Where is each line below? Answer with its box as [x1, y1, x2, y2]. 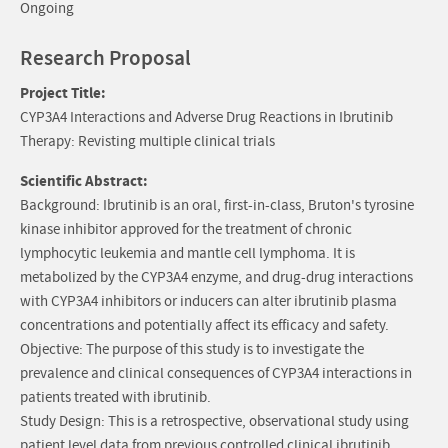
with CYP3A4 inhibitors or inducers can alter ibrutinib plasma [20, 292, 397, 312]
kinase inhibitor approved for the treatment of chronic [20, 220, 352, 240]
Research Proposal [20, 45, 191, 73]
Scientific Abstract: [20, 171, 148, 192]
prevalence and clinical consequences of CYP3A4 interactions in [20, 364, 412, 384]
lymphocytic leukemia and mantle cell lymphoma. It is [20, 244, 355, 264]
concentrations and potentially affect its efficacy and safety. [20, 316, 389, 336]
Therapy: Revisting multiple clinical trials [20, 132, 275, 152]
